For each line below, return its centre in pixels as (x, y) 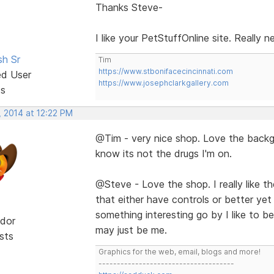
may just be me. (131, 230)
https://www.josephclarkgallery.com (163, 83)
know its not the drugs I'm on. (163, 153)
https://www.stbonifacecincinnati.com (165, 71)
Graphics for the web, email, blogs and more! (179, 251)
